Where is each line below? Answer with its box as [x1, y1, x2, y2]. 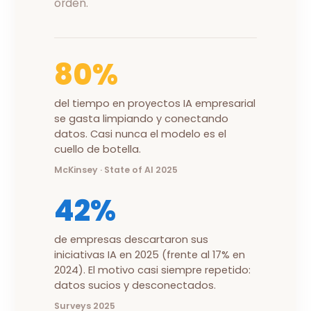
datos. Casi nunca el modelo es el [54, 126, 227, 141]
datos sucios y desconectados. [54, 278, 217, 292]
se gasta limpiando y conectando [54, 111, 229, 126]
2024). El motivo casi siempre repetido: [54, 262, 251, 277]
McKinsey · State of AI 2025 [54, 163, 178, 176]
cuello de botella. [54, 142, 142, 156]
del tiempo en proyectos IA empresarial [54, 96, 256, 110]
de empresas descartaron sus [54, 232, 209, 246]
